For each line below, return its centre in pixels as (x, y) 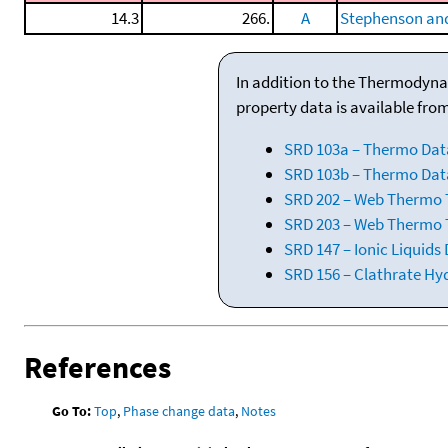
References (97, 366)
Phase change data (179, 410)
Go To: (72, 410)
